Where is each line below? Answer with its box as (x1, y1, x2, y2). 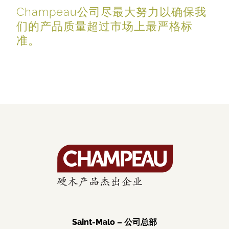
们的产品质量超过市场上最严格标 (16, 19, 193, 33)
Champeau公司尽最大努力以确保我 (16, 5, 207, 19)
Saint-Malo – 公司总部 (72, 217, 157, 227)
